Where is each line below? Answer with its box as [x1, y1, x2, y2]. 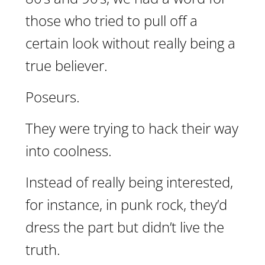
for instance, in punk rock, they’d [25, 195, 227, 214]
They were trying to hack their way [25, 118, 238, 138]
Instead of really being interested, [25, 172, 233, 192]
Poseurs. [25, 87, 80, 106]
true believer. [25, 56, 108, 75]
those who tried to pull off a [25, 11, 198, 30]
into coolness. [25, 141, 112, 160]
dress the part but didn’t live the [25, 217, 224, 237]
